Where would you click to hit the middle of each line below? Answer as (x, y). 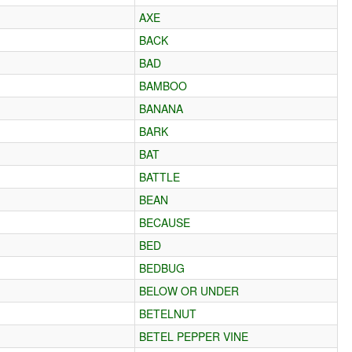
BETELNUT (168, 313)
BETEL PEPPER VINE (194, 336)
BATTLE (160, 176)
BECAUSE (165, 222)
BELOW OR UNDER (189, 290)
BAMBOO (163, 85)
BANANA (161, 108)
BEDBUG (162, 268)
